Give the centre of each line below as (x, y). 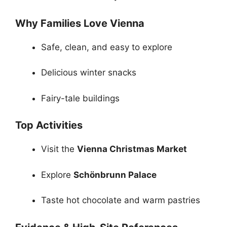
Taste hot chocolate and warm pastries (121, 200)
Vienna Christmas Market (132, 149)
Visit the (59, 149)
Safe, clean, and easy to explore (107, 47)
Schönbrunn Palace (115, 175)
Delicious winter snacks (89, 73)
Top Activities (49, 125)
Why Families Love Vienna (80, 23)
